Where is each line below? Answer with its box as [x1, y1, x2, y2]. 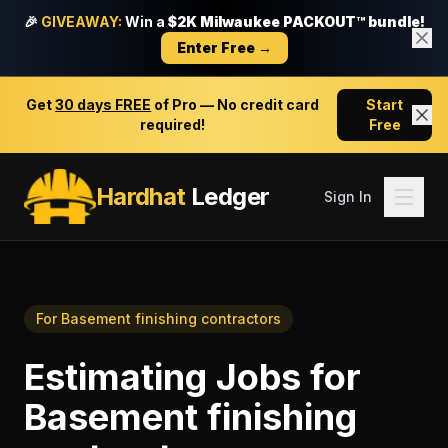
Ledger [185, 181, 270, 211]
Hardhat [95, 181, 186, 211]
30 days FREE [55, 96, 152, 113]
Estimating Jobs [24, 355, 301, 399]
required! [140, 116, 206, 133]
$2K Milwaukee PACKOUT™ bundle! [167, 13, 425, 30]
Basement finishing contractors [61, 310, 281, 327]
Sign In [324, 187, 372, 205]
